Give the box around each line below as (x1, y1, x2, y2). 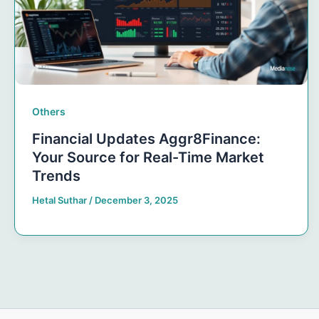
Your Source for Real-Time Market (32, 149, 264, 167)
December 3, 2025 (95, 194, 178, 206)
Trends (32, 167, 80, 185)
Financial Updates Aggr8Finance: (32, 130, 261, 148)
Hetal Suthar (32, 194, 89, 206)
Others (32, 105, 66, 118)
